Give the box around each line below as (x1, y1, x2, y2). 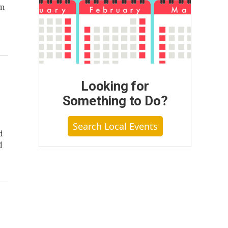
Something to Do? (62, 93, 168, 108)
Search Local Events (72, 120, 158, 132)
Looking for (81, 78, 149, 94)
